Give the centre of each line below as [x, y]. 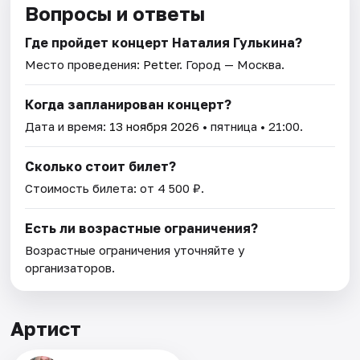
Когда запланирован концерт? [129, 104]
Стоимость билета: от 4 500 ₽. [115, 188]
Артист [46, 328]
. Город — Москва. [232, 64]
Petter [162, 64]
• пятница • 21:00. [252, 126]
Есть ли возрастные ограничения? [142, 228]
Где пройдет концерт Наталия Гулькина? [164, 42]
